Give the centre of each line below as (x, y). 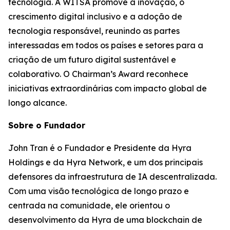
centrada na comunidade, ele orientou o (89, 205)
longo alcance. (37, 102)
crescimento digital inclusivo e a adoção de (95, 16)
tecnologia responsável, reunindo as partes (94, 31)
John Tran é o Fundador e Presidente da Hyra (100, 148)
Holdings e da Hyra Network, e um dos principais (106, 162)
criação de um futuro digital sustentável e (92, 59)
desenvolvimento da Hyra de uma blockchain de (105, 219)
